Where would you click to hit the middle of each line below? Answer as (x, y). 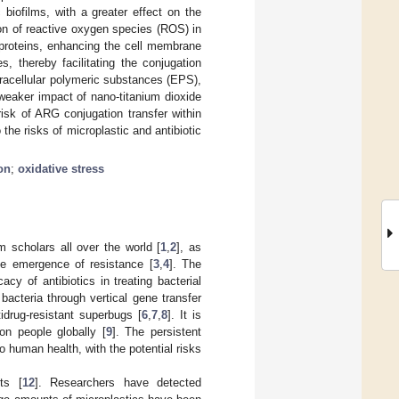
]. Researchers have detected (118, 382)
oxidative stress (61, 168)
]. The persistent (157, 331)
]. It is (184, 314)
